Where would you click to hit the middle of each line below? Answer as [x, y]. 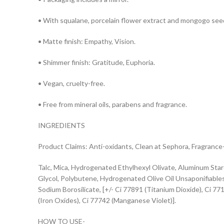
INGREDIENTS [61, 125]
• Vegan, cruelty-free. [71, 83]
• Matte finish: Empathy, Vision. [87, 41]
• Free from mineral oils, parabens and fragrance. [112, 104]
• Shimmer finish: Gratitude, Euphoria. [96, 62]
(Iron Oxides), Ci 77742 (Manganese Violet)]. [107, 200]
